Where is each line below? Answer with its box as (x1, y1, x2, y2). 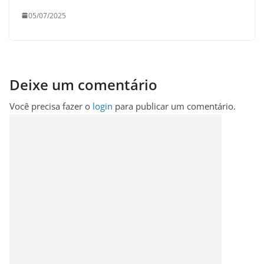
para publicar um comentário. (113, 100, 236, 112)
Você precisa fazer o (9, 100, 93, 112)
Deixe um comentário (9, 74, 157, 94)
